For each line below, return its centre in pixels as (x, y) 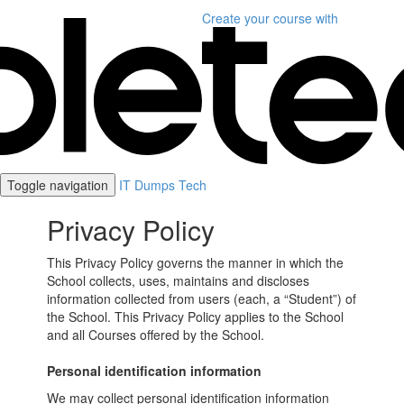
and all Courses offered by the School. (156, 335)
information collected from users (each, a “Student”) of (202, 298)
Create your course (257, 18)
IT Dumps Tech (163, 185)
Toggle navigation (58, 185)
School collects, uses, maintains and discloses (179, 280)
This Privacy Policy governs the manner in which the (196, 262)
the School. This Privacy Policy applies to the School (196, 317)
